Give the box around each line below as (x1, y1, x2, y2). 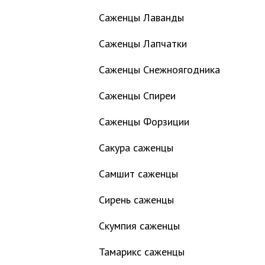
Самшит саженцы (99, 167, 178, 180)
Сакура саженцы (99, 141, 173, 154)
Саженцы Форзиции (99, 115, 189, 128)
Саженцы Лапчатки (99, 37, 187, 50)
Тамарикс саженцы (99, 245, 185, 258)
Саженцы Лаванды (99, 11, 184, 24)
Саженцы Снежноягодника (99, 63, 220, 76)
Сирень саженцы (99, 193, 174, 206)
